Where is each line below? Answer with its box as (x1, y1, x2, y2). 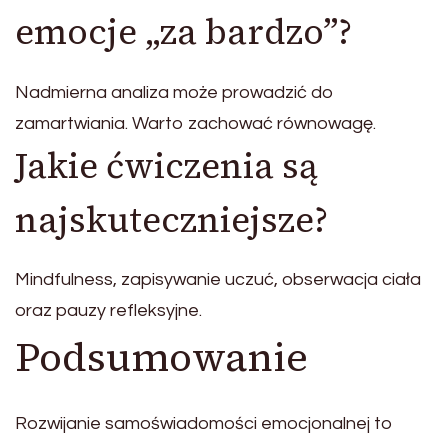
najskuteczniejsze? (15, 195, 328, 244)
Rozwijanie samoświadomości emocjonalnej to (15, 414, 393, 434)
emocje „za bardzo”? (15, 8, 352, 57)
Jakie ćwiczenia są (15, 141, 318, 190)
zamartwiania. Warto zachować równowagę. (15, 113, 376, 133)
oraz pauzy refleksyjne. (15, 301, 202, 321)
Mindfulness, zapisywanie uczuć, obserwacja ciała (15, 270, 421, 290)
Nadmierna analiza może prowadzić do (15, 82, 334, 102)
